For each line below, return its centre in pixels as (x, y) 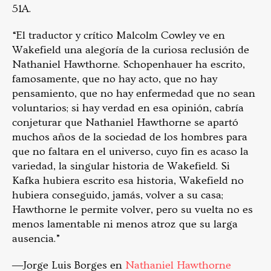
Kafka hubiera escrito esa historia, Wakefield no (128, 180)
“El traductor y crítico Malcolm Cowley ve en (119, 35)
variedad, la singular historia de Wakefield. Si (121, 166)
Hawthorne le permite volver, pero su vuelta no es (132, 209)
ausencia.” (36, 238)
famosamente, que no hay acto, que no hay (115, 79)
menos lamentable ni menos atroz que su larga (125, 224)
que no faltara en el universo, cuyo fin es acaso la (130, 151)
